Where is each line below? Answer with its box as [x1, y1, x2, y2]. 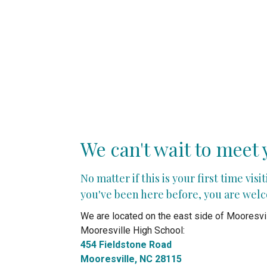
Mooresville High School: [80, 225, 185, 237]
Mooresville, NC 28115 [80, 253, 182, 265]
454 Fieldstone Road [80, 239, 172, 251]
